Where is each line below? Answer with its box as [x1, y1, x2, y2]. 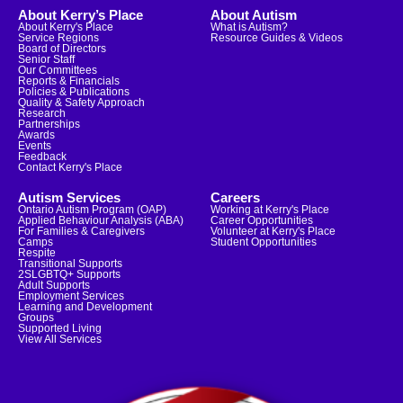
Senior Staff [18, 52, 75, 66]
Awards [18, 128, 55, 141]
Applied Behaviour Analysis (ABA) [18, 213, 184, 227]
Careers [210, 189, 260, 205]
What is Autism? [210, 20, 288, 33]
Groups [18, 310, 54, 324]
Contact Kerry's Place [18, 160, 122, 174]
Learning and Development [18, 300, 152, 313]
